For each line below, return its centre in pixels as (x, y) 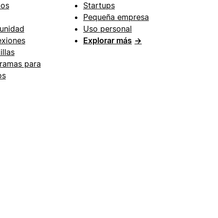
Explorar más (107, 40)
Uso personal (107, 28)
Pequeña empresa (116, 17)
